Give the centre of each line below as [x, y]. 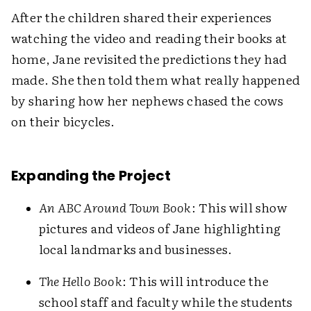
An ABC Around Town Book [115, 207]
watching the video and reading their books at [149, 38]
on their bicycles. [63, 121]
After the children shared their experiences [142, 17]
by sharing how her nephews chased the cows [148, 100]
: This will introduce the [195, 281]
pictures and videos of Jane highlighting [160, 228]
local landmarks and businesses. [136, 249]
